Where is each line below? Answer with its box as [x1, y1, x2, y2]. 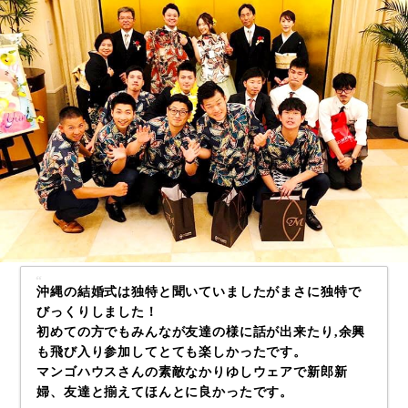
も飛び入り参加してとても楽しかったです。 [36, 344, 307, 359]
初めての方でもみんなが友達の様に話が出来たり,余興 [36, 324, 366, 339]
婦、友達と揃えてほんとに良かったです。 [36, 384, 294, 399]
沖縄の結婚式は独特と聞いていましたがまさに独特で [36, 284, 362, 299]
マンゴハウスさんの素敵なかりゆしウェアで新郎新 [36, 364, 348, 379]
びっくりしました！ [36, 304, 158, 319]
